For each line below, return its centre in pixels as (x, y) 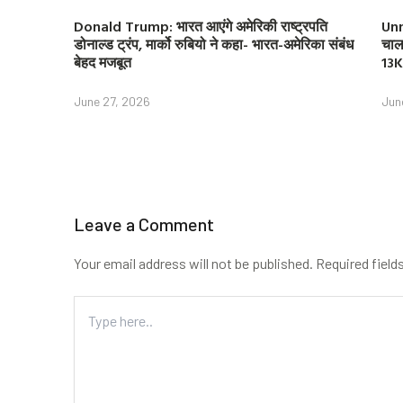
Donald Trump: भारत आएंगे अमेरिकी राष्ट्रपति (201, 26)
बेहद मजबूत (103, 62)
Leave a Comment (144, 224)
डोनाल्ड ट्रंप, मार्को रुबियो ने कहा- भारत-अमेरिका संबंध (214, 44)
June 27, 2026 (112, 101)
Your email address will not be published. (193, 263)
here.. (92, 350)
